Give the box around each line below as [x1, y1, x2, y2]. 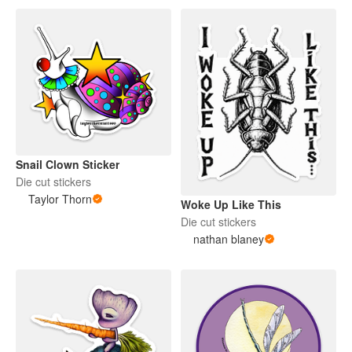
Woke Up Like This [181, 196, 281, 213]
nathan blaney [193, 231, 264, 247]
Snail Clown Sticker [16, 156, 119, 173]
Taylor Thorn [28, 191, 92, 207]
